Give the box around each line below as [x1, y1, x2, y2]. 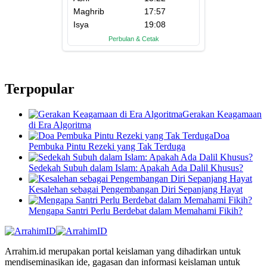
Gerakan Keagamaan [182, 108, 262, 119]
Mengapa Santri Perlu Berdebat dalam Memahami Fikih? [29, 205, 243, 216]
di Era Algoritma [29, 119, 91, 130]
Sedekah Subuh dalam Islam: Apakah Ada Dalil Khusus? [29, 162, 243, 173]
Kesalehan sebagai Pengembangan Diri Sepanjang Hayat [29, 184, 243, 194]
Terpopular [5, 80, 74, 97]
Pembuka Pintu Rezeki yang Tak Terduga [29, 141, 185, 151]
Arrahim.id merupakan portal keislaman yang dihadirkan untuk [5, 246, 241, 256]
